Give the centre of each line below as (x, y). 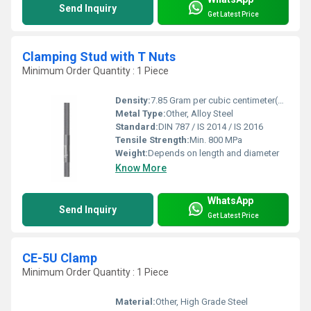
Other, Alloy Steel (200, 114)
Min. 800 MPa (216, 140)
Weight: (132, 153)
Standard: (137, 127)
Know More (141, 168)
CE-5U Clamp (60, 258)
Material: (135, 302)
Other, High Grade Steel (202, 302)
